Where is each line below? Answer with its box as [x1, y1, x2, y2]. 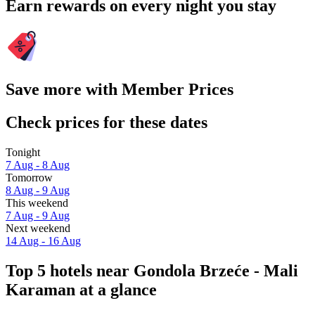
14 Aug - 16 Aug [6, 234, 81, 247]
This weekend [6, 196, 68, 209]
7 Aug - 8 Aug [6, 158, 70, 171]
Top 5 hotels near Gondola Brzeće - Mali [6, 261, 298, 280]
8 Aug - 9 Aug [6, 184, 70, 196]
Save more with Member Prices [6, 79, 233, 98]
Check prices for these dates [6, 112, 207, 131]
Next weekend [6, 221, 70, 234]
